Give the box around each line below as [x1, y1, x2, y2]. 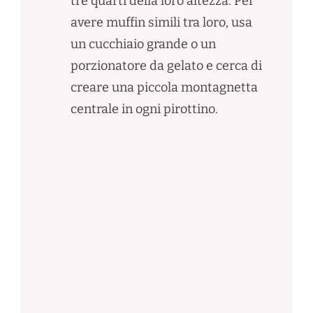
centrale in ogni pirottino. [70, 101, 218, 117]
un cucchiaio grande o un [70, 36, 216, 52]
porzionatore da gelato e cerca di [70, 57, 262, 73]
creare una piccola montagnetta [70, 79, 258, 95]
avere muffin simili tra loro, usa [70, 14, 252, 30]
